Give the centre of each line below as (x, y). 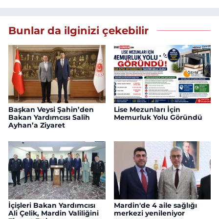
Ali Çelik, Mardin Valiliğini (54, 213)
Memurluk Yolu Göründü (158, 117)
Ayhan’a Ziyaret (37, 125)
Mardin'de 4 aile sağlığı (155, 206)
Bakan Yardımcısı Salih (49, 117)
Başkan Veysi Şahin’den (51, 109)
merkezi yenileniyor (149, 213)
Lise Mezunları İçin (147, 109)
